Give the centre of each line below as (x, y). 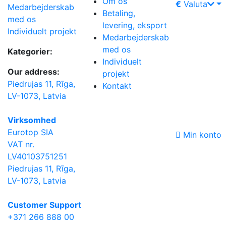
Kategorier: (30, 51)
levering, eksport (135, 25)
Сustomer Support (44, 205)
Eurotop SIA (31, 132)
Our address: (34, 72)
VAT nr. (21, 144)
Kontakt (117, 86)
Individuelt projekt (42, 31)
